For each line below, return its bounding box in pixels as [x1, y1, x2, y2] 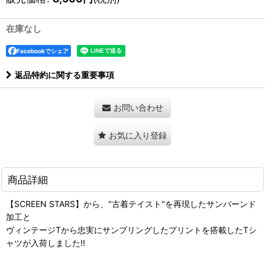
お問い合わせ [113, 102, 163, 112]
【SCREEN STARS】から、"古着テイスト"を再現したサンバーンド [6, 199, 256, 209]
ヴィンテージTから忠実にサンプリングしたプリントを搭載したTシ [6, 225, 257, 235]
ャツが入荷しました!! [6, 238, 85, 248]
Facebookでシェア [17, 47, 69, 54]
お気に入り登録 [109, 130, 167, 140]
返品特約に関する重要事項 [15, 70, 114, 80]
